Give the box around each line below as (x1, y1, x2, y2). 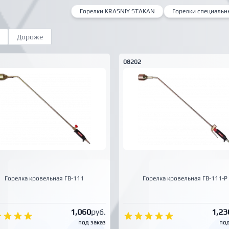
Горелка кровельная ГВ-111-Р (143, 175, 227, 182)
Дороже (17, 33, 43, 41)
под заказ (78, 218, 106, 226)
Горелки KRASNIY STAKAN (80, 8, 155, 15)
